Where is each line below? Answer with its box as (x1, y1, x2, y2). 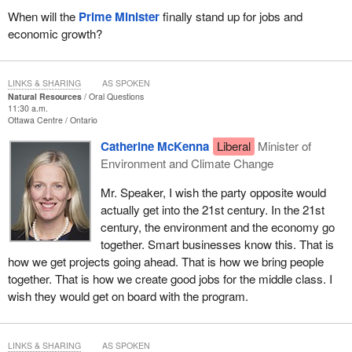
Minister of (258, 137, 312, 155)
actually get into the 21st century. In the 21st (100, 201, 324, 218)
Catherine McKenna (100, 137, 209, 156)
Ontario (69, 114, 97, 126)
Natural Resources (7, 90, 82, 103)
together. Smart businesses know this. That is (100, 236, 334, 253)
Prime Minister (78, 8, 159, 26)
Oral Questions (88, 90, 144, 103)
